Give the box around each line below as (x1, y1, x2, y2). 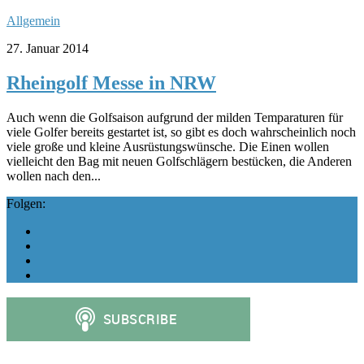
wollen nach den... (6, 168, 101, 183)
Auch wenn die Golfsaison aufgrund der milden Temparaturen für (6, 110, 343, 124)
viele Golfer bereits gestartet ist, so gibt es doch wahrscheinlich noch (6, 124, 356, 139)
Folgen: (6, 196, 45, 210)
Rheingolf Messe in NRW (6, 71, 216, 93)
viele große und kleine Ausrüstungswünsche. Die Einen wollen (6, 139, 329, 154)
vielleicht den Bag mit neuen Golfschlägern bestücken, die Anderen (6, 154, 352, 168)
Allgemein (6, 13, 60, 28)
